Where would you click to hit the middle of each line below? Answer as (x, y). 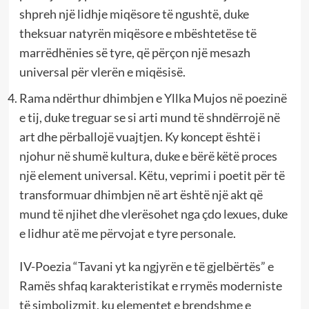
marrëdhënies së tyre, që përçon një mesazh (134, 52)
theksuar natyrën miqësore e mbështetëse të (138, 33)
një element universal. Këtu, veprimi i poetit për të (152, 175)
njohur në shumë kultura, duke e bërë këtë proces (148, 156)
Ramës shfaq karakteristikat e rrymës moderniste (150, 285)
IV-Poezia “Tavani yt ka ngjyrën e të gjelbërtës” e (146, 266)
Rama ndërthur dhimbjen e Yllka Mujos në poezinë (153, 98)
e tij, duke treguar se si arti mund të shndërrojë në (149, 117)
